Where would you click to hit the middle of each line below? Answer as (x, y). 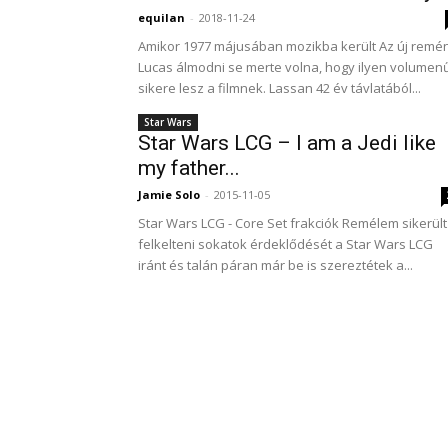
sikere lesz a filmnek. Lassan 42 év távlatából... (279, 88)
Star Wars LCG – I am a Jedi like (287, 143)
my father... (189, 168)
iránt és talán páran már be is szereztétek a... (275, 265)
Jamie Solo (169, 194)
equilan (161, 17)
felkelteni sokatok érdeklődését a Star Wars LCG (285, 244)
